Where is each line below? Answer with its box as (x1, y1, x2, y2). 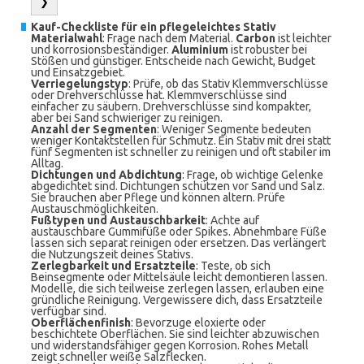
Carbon (236, 32, 275, 45)
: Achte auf (206, 214, 259, 227)
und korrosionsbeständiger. (31, 43, 171, 56)
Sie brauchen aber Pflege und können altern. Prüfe (31, 191, 285, 204)
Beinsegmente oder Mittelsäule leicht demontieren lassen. (31, 271, 327, 284)
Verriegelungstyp (31, 77, 128, 90)
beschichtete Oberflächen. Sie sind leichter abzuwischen (31, 327, 319, 340)
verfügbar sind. (31, 305, 106, 318)
